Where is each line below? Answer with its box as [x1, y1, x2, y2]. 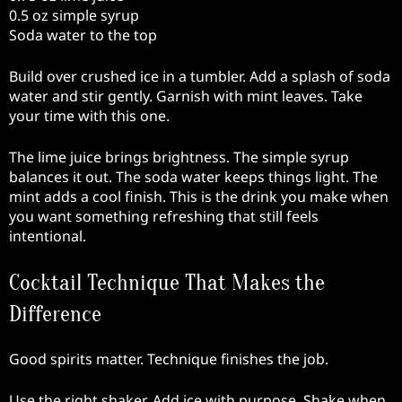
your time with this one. [9, 105, 170, 126]
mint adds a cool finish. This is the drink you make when [9, 186, 389, 206]
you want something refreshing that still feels [9, 205, 319, 226]
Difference [9, 301, 101, 328]
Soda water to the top [9, 24, 157, 45]
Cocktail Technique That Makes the [9, 269, 325, 296]
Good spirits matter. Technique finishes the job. [9, 348, 328, 369]
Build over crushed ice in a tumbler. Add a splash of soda [9, 66, 390, 86]
